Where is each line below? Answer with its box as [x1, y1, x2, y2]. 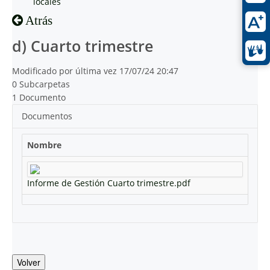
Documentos [22, 110, 72, 122]
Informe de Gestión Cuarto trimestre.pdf [27, 177, 190, 189]
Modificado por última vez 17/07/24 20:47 [12, 65, 178, 77]
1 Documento [12, 92, 66, 103]
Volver [17, 256, 40, 268]
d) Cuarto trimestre [12, 36, 153, 56]
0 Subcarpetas [12, 78, 70, 90]
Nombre [27, 139, 61, 151]
